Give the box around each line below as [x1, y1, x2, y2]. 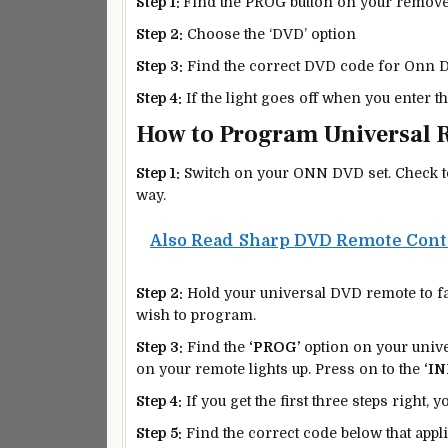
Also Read [150, 232, 233, 251]
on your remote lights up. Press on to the [136, 361, 424, 378]
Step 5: [136, 424, 182, 441]
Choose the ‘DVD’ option [183, 26, 356, 43]
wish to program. [136, 307, 256, 324]
